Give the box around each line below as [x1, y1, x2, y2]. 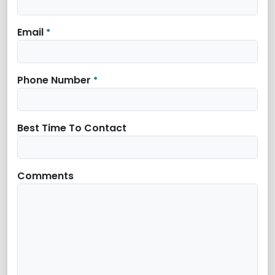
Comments [17, 169, 74, 183]
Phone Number [17, 73, 91, 87]
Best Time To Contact [17, 121, 126, 135]
